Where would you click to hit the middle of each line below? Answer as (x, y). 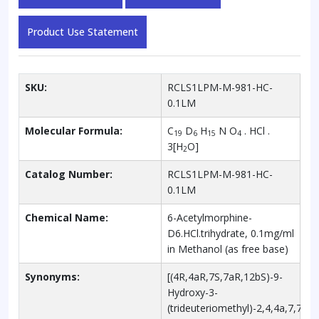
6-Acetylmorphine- (210, 217)
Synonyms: (52, 276)
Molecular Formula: (74, 130)
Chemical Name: (67, 217)
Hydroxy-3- (193, 292)
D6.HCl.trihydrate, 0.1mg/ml (231, 233)
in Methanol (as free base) (228, 249)
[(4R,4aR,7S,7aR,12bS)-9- (225, 276)
